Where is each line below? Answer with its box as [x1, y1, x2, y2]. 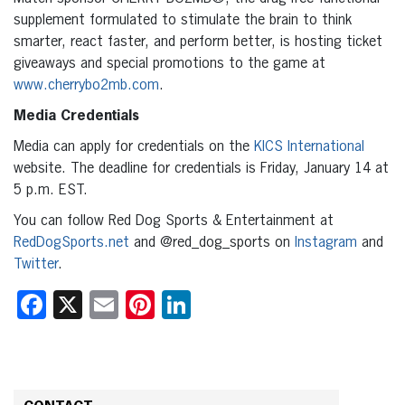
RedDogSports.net [14, 235, 129, 250]
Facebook [46, 289, 161, 319]
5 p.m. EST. [14, 183, 88, 198]
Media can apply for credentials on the [14, 139, 254, 155]
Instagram [295, 235, 357, 250]
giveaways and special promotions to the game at [14, 56, 325, 71]
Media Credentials [14, 108, 139, 124]
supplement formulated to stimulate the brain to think [14, 13, 352, 28]
